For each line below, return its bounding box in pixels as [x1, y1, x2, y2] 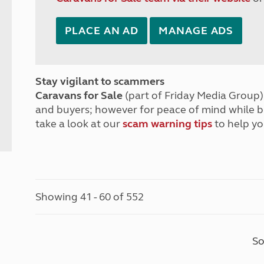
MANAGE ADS [159, 24, 234, 37]
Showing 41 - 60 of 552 [35, 190, 144, 203]
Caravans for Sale [35, 89, 123, 102]
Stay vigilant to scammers [35, 75, 165, 88]
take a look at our [35, 117, 123, 130]
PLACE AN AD [65, 24, 139, 37]
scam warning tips [123, 117, 213, 130]
